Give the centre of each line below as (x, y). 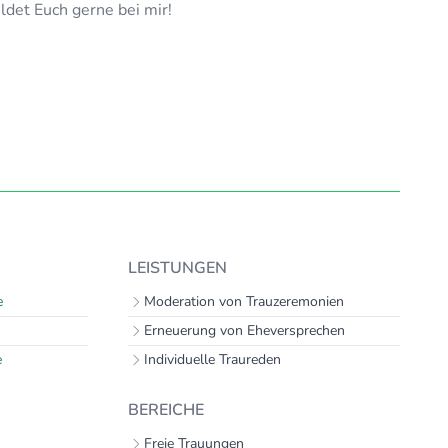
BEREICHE (166, 410)
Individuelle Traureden (213, 359)
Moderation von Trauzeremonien (244, 301)
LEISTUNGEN (178, 268)
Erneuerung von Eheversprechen (245, 330)
